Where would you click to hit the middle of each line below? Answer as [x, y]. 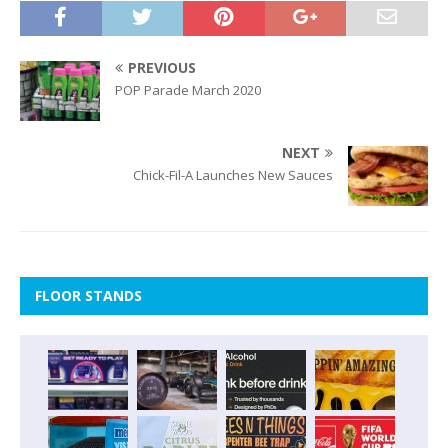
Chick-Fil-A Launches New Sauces [233, 174]
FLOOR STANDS [88, 295]
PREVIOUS [162, 67]
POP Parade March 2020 [188, 89]
